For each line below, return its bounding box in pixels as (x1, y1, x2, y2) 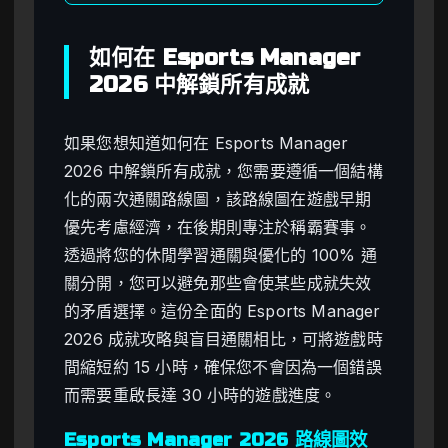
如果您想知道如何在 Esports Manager (64, 132, 349, 153)
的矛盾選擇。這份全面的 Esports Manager (64, 300, 381, 321)
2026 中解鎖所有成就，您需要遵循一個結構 (64, 160, 383, 181)
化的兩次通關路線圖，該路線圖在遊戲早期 (64, 188, 372, 209)
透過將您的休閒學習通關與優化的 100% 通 (64, 244, 377, 265)
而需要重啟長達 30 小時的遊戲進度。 (64, 384, 337, 405)
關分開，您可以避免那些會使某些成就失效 (64, 272, 372, 293)
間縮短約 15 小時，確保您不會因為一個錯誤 (64, 356, 382, 377)
